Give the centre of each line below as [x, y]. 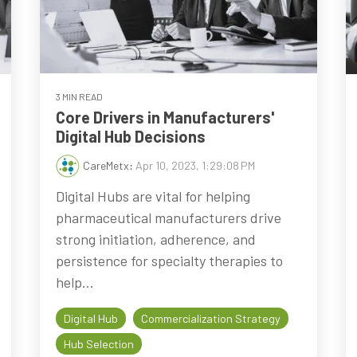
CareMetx [106, 166]
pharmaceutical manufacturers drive [169, 218]
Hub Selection [99, 344]
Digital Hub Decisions [131, 137]
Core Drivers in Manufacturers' [165, 118]
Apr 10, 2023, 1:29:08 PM [196, 166]
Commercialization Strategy [211, 319]
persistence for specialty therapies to [170, 261]
